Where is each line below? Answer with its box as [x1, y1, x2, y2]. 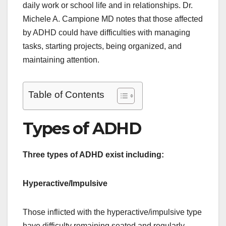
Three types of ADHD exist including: [23, 150, 164, 159]
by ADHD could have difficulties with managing [23, 28, 190, 37]
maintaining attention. [23, 55, 99, 64]
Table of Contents [28, 89, 104, 100]
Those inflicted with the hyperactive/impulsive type [23, 207, 202, 216]
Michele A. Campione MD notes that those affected [23, 14, 203, 23]
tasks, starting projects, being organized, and [23, 41, 182, 50]
